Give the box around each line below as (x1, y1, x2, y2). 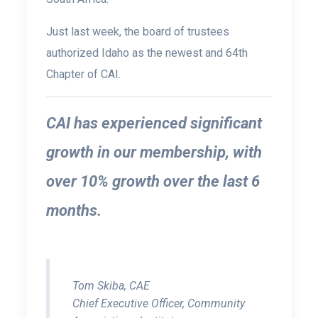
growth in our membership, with (46, 143, 262, 161)
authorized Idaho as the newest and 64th (46, 46, 248, 60)
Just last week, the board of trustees (46, 25, 229, 38)
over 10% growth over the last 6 (46, 172, 260, 190)
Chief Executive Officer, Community (72, 297, 245, 310)
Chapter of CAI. (46, 67, 124, 81)
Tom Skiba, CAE (72, 279, 150, 292)
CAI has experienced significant (46, 114, 262, 132)
